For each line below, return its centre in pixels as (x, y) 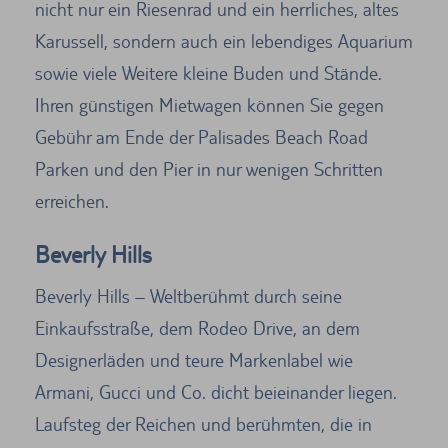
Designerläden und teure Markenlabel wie (194, 359)
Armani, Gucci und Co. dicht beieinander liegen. (216, 391)
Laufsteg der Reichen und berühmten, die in (203, 423)
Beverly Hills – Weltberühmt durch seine (188, 295)
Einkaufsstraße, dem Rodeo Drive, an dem (197, 327)
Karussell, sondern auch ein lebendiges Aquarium (224, 40)
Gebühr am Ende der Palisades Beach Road (201, 136)
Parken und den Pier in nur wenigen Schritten (209, 168)
